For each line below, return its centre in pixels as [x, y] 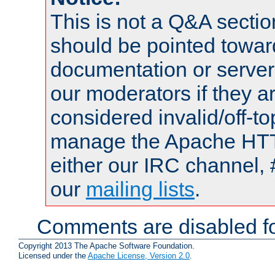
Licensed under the [53, 255]
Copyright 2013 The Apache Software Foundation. [107, 246]
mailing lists [140, 189]
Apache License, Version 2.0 [139, 255]
